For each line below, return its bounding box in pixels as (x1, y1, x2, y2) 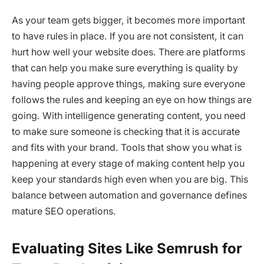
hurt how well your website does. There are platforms (12, 46, 245, 58)
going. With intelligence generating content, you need (12, 110, 246, 121)
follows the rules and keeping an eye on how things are (12, 94, 252, 105)
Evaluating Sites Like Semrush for (12, 240, 242, 258)
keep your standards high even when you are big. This (12, 173, 248, 185)
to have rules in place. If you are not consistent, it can (12, 30, 243, 42)
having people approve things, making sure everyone (12, 78, 245, 90)
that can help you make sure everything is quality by (12, 62, 238, 74)
